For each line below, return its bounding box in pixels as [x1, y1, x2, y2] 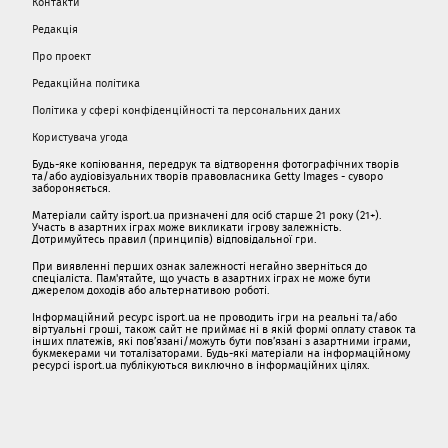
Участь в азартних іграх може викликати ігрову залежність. [32, 219, 342, 236]
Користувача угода [32, 129, 128, 146]
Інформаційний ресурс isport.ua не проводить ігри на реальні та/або [32, 309, 397, 326]
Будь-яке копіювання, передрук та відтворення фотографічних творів [32, 156, 399, 173]
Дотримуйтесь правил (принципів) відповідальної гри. [32, 231, 317, 248]
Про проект [32, 48, 91, 65]
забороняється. [32, 180, 111, 197]
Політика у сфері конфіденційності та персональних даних [32, 102, 340, 119]
